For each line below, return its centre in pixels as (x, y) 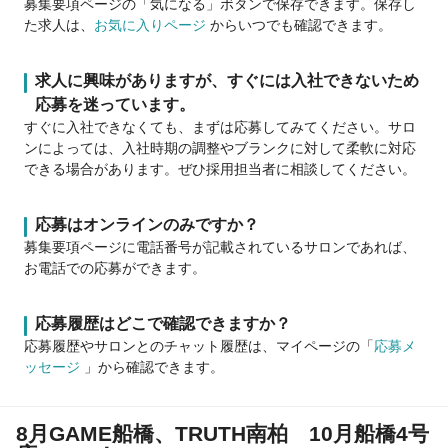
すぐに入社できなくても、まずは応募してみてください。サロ (220, 127)
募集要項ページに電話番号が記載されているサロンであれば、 (220, 247)
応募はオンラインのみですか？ (147, 225)
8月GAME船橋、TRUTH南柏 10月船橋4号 (222, 434)
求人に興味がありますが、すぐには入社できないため (227, 81)
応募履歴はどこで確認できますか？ (163, 324)
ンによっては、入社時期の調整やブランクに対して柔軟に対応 (220, 148)
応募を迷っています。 (115, 105)
